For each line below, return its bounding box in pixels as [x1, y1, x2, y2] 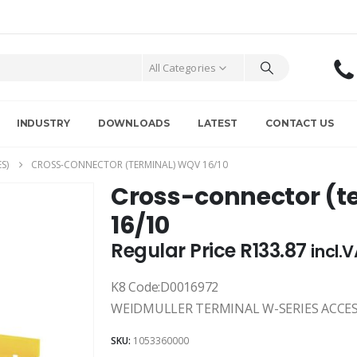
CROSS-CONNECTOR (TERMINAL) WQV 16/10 [31, 158, 228, 172]
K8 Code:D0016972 [111, 278, 219, 296]
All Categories [148, 60, 216, 75]
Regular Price [111, 237, 241, 265]
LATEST [197, 117, 237, 130]
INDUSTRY [16, 117, 70, 130]
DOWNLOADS [97, 117, 170, 130]
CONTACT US [265, 117, 334, 130]
